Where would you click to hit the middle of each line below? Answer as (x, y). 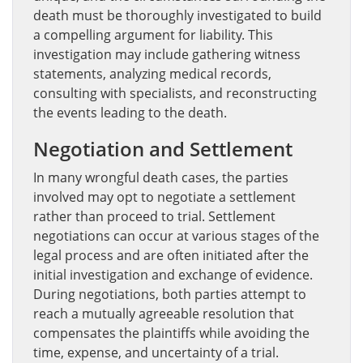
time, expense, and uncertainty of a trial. (156, 352)
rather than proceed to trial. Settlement (154, 216)
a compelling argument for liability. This (153, 34)
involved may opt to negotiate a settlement (164, 196)
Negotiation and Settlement (163, 148)
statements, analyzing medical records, (152, 73)
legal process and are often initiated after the (171, 255)
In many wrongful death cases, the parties (161, 177)
